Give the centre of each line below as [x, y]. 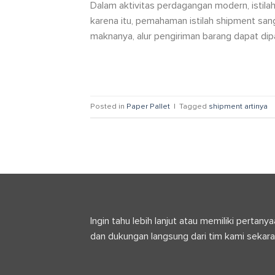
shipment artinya [238, 107]
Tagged [194, 107]
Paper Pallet [148, 107]
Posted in [108, 107]
